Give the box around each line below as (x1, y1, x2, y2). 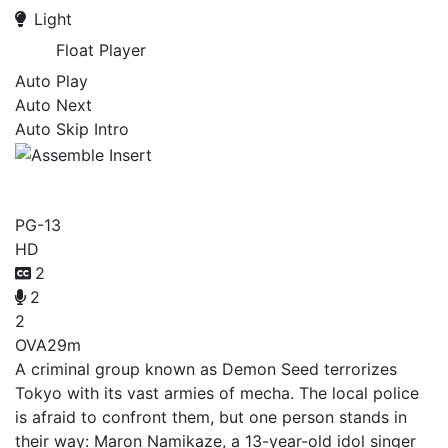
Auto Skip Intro (15, 119, 129, 139)
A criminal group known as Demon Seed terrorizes (15, 358, 397, 379)
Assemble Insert (15, 165, 262, 205)
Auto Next (15, 95, 92, 115)
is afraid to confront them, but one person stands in (15, 406, 407, 427)
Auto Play (15, 71, 88, 91)
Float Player (56, 40, 146, 60)
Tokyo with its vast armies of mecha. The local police (15, 382, 419, 403)
